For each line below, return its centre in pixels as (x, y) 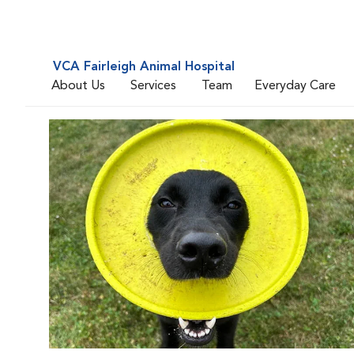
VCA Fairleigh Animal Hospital (144, 67)
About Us (78, 86)
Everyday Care (295, 86)
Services (153, 86)
